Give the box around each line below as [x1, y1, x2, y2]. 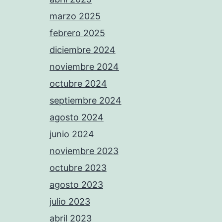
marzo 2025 [50, 11, 101, 21]
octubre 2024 [50, 78, 107, 89]
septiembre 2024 [50, 95, 121, 106]
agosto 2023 [50, 179, 103, 190]
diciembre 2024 [50, 45, 115, 55]
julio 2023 [50, 196, 90, 207]
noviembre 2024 [50, 61, 119, 72]
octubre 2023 [50, 163, 107, 173]
